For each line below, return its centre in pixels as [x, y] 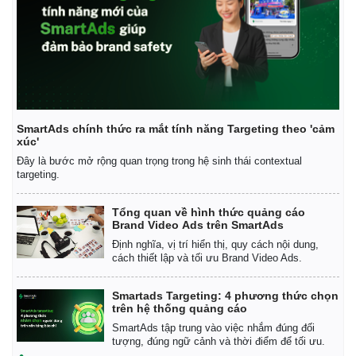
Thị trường [217, 74]
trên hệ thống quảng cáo [180, 308]
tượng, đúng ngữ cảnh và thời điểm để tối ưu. [219, 341]
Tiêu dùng [217, 112]
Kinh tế [31, 74]
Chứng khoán [226, 145]
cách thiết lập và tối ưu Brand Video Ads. [207, 257]
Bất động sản [50, 95]
